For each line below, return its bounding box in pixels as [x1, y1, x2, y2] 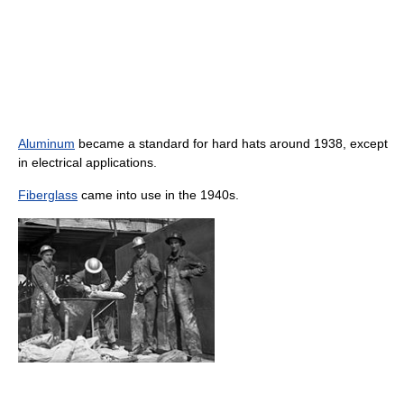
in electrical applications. [18, 154, 157, 170]
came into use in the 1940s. [78, 187, 239, 202]
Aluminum [18, 135, 75, 151]
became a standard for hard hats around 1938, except [75, 135, 388, 151]
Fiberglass [18, 187, 78, 202]
